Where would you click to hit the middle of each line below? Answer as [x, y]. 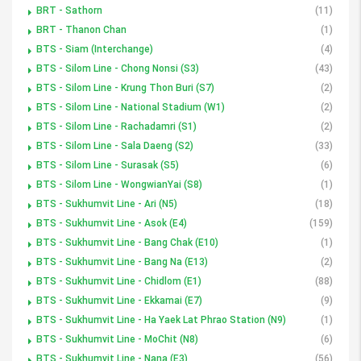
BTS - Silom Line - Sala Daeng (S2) [115, 145]
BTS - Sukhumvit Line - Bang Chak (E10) [127, 242]
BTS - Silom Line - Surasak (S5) [108, 165]
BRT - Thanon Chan [81, 29]
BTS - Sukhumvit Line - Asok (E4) [112, 223]
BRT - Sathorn [69, 10]
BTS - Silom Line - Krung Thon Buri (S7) [125, 87]
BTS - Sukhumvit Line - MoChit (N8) [117, 339]
